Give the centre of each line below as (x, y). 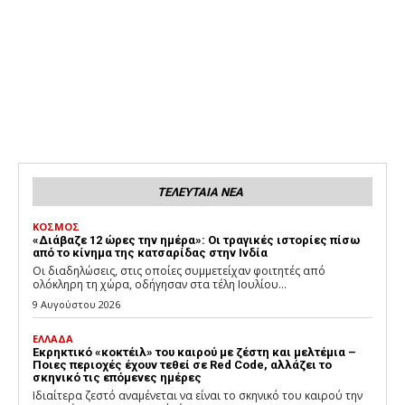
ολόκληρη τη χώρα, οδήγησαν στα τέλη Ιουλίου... (160, 285)
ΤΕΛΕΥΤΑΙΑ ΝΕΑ (200, 193)
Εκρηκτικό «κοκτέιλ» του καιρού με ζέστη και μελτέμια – (194, 353)
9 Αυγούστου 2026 (76, 305)
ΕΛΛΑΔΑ (53, 339)
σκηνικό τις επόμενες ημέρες (117, 378)
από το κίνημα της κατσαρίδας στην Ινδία (150, 253)
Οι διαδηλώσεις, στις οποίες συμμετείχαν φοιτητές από (179, 271)
